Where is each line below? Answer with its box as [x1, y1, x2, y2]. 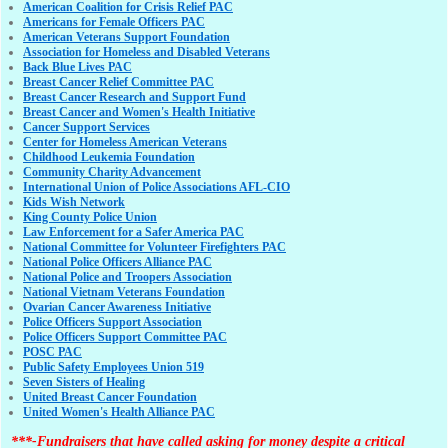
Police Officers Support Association [23, 315, 202, 330]
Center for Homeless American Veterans [23, 135, 227, 150]
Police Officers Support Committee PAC [23, 330, 227, 345]
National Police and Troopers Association [23, 270, 232, 285]
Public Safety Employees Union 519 [23, 360, 204, 375]
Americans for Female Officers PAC [23, 15, 205, 30]
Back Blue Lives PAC [23, 60, 132, 75]
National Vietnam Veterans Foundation [23, 285, 225, 300]
